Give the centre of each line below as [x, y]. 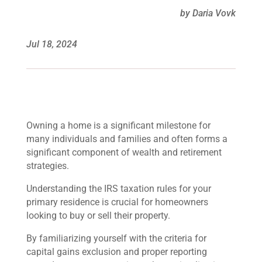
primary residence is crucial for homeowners [117, 202]
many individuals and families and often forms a [127, 139]
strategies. [47, 166]
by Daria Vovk [208, 13]
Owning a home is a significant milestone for [118, 125]
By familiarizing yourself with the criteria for [116, 238]
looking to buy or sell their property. [98, 216]
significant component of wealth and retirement [124, 152]
